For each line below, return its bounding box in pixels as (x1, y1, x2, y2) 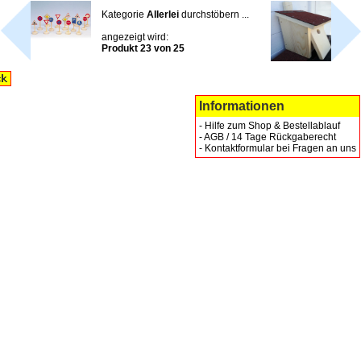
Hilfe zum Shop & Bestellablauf (204, 120, 340, 131)
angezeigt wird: (101, 31, 168, 43)
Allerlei (146, 9, 179, 20)
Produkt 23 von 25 (101, 43, 185, 54)
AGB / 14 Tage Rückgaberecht (203, 131, 336, 143)
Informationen (198, 99, 284, 113)
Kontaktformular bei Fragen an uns (204, 143, 356, 154)
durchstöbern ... (178, 9, 249, 20)
